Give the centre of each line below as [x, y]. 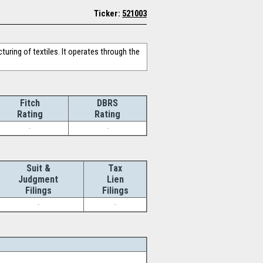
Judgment [38, 179]
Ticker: [108, 14]
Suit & [38, 168]
